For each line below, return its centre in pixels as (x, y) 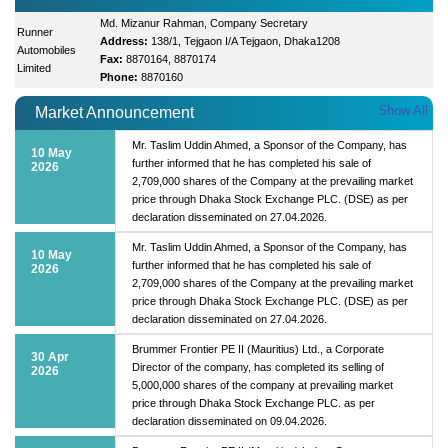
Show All (403, 110)
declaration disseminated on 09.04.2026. (229, 420)
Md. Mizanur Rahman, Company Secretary (204, 22)
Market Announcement (114, 112)
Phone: (119, 76)
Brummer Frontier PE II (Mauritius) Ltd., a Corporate (258, 348)
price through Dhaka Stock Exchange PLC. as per (253, 402)
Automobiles (47, 49)
